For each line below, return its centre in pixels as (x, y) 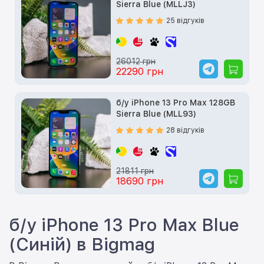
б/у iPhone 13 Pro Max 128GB (176, 102)
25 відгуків (186, 20)
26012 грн (136, 61)
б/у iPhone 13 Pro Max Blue (124, 224)
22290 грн (140, 71)
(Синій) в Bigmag (82, 244)
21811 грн (135, 171)
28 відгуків (186, 130)
